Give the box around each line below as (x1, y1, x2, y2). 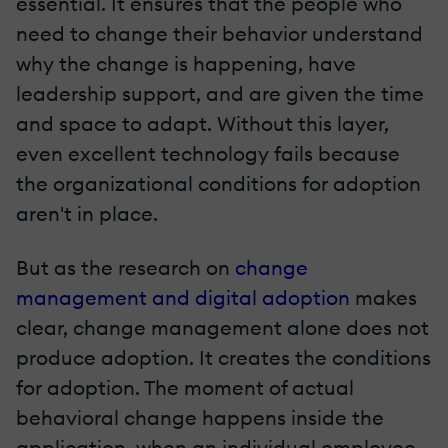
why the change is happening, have (16, 50, 356, 76)
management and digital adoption (16, 284, 350, 310)
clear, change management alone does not (16, 314, 429, 340)
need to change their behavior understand (16, 20, 423, 46)
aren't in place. (16, 200, 158, 226)
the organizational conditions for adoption (16, 170, 421, 196)
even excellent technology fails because (16, 140, 400, 166)
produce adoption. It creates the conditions (16, 344, 431, 370)
